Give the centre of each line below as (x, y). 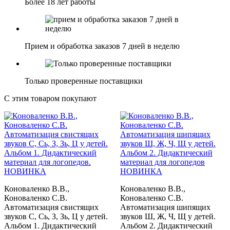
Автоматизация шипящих (165, 207)
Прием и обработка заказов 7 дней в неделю (102, 46)
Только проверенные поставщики (84, 81)
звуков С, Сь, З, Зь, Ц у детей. (56, 216)
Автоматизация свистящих (51, 207)
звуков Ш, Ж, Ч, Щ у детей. (168, 216)
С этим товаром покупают (50, 98)
